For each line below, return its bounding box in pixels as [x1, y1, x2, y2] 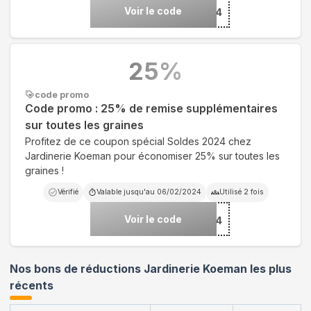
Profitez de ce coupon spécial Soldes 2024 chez [25, 135, 251, 147]
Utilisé [219, 187, 244, 196]
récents [10, 278, 53, 292]
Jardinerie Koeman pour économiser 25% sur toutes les [25, 149, 280, 162]
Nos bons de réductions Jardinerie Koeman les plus [10, 262, 292, 276]
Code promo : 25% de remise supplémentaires [25, 101, 278, 115]
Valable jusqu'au [96, 187, 157, 196]
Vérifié [57, 187, 78, 196]
